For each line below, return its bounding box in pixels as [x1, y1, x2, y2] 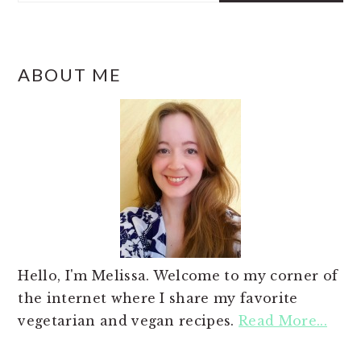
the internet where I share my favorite [18, 289, 298, 306]
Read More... [239, 312, 327, 329]
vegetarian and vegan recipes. [18, 312, 239, 329]
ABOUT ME [18, 63, 122, 85]
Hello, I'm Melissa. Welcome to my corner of [18, 267, 338, 284]
